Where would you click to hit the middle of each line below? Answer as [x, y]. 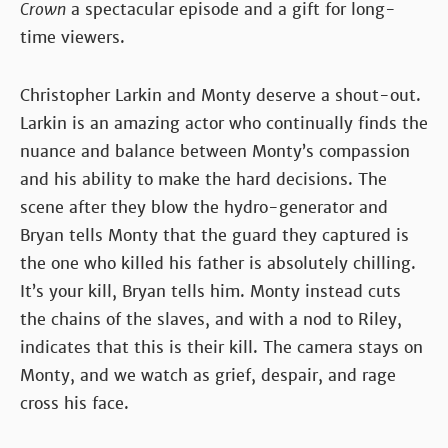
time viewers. [72, 37]
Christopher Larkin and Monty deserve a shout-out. [220, 95]
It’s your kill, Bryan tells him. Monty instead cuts [210, 291]
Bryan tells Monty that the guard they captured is [214, 235]
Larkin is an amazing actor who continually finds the [224, 123]
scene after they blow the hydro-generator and [204, 207]
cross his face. [74, 403]
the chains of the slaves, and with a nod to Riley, [211, 319]
